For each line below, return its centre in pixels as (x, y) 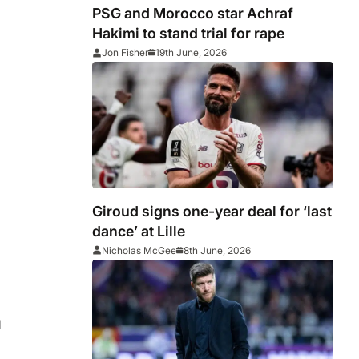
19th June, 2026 (192, 53)
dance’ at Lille (139, 231)
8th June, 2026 (218, 250)
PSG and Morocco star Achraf (193, 14)
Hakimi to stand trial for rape (189, 34)
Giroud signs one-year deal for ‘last (212, 211)
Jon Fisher (125, 53)
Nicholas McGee (139, 250)
